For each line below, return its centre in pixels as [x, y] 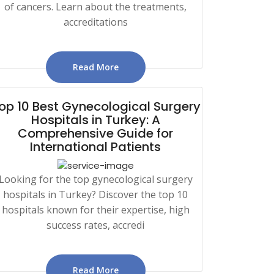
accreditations [95, 22]
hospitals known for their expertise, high [95, 209]
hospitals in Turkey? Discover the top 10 [95, 194]
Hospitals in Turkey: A [95, 120]
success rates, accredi [95, 225]
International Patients [95, 146]
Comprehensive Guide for [95, 133]
